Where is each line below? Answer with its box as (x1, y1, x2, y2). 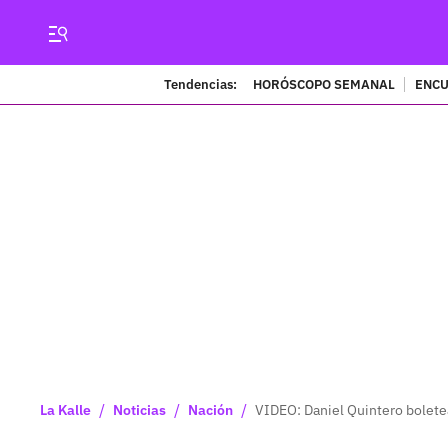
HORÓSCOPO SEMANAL (252, 75, 395, 93)
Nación (188, 401, 233, 419)
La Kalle (40, 401, 91, 419)
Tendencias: (163, 75, 237, 93)
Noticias (113, 401, 166, 419)
